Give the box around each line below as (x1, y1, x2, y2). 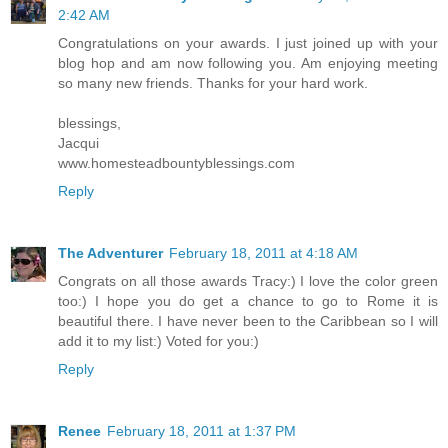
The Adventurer (58, 245, 163, 262)
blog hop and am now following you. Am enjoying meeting (58, 55, 438, 72)
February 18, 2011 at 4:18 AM (169, 245, 358, 262)
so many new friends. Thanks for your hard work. (58, 75, 368, 92)
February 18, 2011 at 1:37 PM (107, 423, 296, 440)
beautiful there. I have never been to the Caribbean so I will (58, 313, 438, 330)
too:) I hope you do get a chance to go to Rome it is (58, 293, 438, 310)
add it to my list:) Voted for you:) (58, 333, 259, 350)
